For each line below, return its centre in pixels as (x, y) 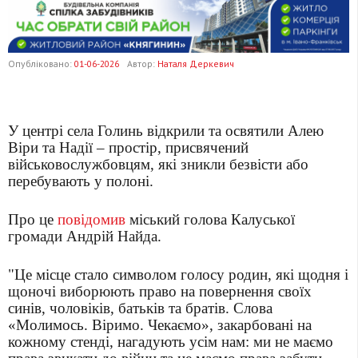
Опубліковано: (41, 64)
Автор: (142, 64)
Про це (33, 220)
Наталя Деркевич (196, 64)
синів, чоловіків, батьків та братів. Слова (140, 308)
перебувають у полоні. (81, 181)
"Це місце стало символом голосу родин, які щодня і (178, 275)
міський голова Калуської (212, 220)
